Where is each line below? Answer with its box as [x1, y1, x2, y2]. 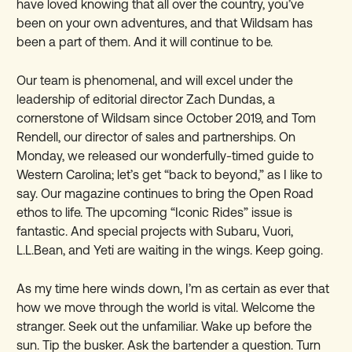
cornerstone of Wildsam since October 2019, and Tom [16, 110, 317, 125]
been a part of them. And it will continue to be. [16, 34, 277, 49]
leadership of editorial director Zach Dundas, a [16, 91, 276, 106]
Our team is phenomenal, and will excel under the [16, 72, 294, 87]
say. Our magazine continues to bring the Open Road [16, 185, 314, 200]
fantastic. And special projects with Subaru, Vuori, [16, 223, 294, 238]
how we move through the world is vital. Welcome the [16, 299, 316, 314]
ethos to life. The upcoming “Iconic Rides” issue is [16, 204, 293, 219]
